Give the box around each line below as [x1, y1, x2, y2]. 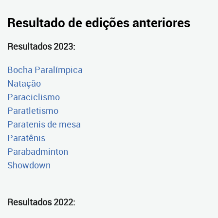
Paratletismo [7, 105, 58, 116]
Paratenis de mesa [7, 118, 81, 130]
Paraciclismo [7, 91, 60, 103]
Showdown [7, 159, 51, 171]
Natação [7, 77, 41, 89]
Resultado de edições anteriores [7, 14, 190, 31]
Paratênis [7, 132, 45, 144]
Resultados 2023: [7, 40, 75, 52]
